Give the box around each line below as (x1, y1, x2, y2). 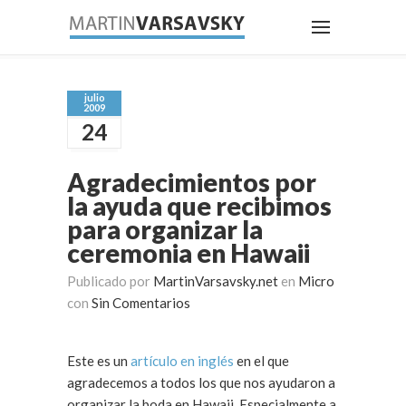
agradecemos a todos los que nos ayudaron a (67, 374, 335, 391)
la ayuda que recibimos (67, 190, 332, 221)
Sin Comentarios (92, 295, 190, 311)
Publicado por (67, 273, 153, 289)
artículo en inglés (130, 353, 234, 369)
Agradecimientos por (67, 167, 316, 198)
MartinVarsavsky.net (153, 273, 278, 289)
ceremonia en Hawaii (67, 237, 310, 268)
